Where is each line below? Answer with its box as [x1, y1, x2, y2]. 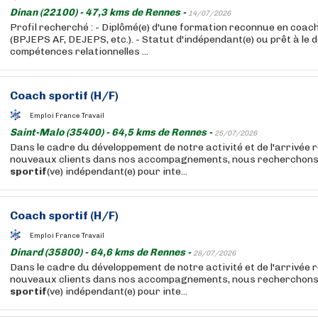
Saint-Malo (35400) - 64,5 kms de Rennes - [10, 126, 214, 138]
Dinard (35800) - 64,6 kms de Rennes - [10, 246, 193, 258]
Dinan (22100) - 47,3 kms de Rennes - [10, 6, 188, 18]
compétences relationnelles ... [10, 45, 148, 57]
